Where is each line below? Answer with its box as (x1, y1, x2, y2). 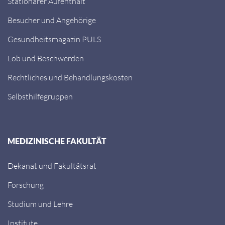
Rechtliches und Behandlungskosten (8, 72, 133, 82)
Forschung (8, 180, 44, 189)
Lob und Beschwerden (8, 53, 84, 63)
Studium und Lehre (8, 199, 73, 208)
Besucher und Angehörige (8, 15, 96, 25)
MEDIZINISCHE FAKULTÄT (8, 136, 106, 146)
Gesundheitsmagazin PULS (8, 34, 101, 44)
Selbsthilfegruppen (8, 91, 73, 101)
